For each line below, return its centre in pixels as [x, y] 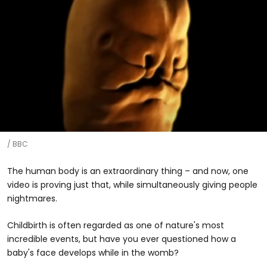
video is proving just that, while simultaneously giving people [132, 184]
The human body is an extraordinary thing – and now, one [128, 171]
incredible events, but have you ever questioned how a [122, 239]
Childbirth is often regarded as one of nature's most [116, 225]
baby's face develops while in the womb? [93, 252]
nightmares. [32, 198]
